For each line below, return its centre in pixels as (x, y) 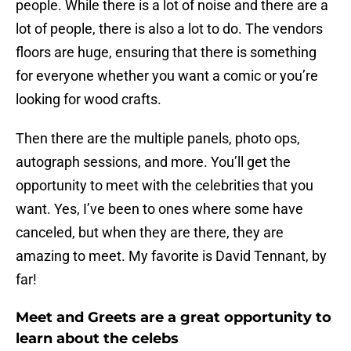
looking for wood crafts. (89, 100)
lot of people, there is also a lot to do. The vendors (169, 29)
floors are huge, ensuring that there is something (166, 52)
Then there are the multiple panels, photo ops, (158, 139)
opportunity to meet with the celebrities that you (165, 186)
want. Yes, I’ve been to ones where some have (159, 209)
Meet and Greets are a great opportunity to (174, 318)
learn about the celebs (97, 339)
